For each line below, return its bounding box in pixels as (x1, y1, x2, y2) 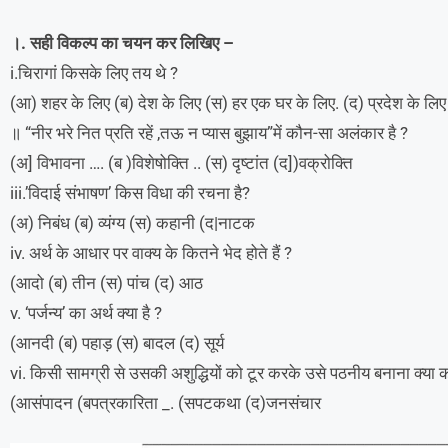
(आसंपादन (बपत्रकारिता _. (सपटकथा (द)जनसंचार (10, 392, 321, 413)
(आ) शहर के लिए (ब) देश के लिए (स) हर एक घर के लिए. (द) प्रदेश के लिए (10, 92, 446, 113)
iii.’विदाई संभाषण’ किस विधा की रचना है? (10, 182, 250, 203)
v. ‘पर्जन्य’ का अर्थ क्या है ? (10, 302, 162, 323)
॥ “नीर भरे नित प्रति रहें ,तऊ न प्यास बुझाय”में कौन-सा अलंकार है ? (10, 122, 408, 143)
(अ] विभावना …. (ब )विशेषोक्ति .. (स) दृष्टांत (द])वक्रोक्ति (10, 152, 353, 173)
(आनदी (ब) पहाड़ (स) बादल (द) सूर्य (10, 332, 224, 353)
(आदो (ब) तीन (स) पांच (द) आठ (10, 272, 203, 293)
